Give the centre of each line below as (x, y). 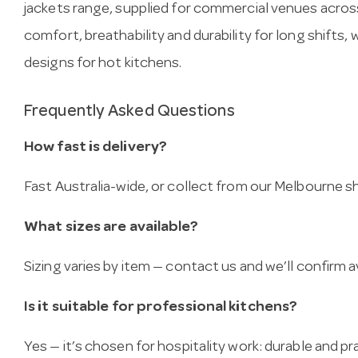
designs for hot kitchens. (103, 65)
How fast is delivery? (96, 148)
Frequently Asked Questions (129, 113)
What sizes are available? (111, 228)
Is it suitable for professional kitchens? (161, 308)
